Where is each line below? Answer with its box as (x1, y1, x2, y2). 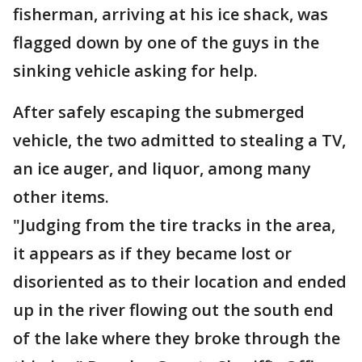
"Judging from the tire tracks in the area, (13, 214, 335, 236)
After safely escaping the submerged (13, 101, 305, 123)
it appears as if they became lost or (13, 242, 292, 264)
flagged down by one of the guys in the (13, 32, 319, 53)
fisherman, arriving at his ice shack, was (13, 3, 328, 25)
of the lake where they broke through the (13, 327, 340, 349)
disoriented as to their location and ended (13, 271, 347, 293)
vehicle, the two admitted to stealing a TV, (13, 129, 346, 151)
